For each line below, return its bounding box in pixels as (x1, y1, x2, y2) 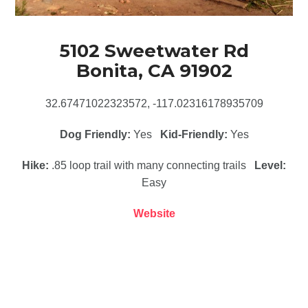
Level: (254, 159, 286, 171)
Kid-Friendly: (159, 128, 230, 140)
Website (133, 207, 175, 219)
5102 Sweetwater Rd (59, 39, 249, 62)
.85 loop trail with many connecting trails (49, 159, 254, 171)
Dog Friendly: (59, 128, 131, 140)
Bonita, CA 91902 (76, 59, 232, 82)
